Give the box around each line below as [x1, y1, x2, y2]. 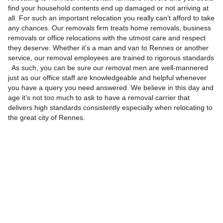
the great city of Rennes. [7, 113, 85, 122]
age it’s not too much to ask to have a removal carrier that [7, 94, 190, 102]
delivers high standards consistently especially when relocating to [7, 104, 213, 112]
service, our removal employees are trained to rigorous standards [7, 54, 214, 62]
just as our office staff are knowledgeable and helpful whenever [7, 74, 207, 82]
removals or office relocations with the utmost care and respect [7, 34, 206, 42]
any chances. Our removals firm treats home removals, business [7, 24, 211, 32]
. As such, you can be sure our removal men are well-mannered [7, 64, 208, 72]
